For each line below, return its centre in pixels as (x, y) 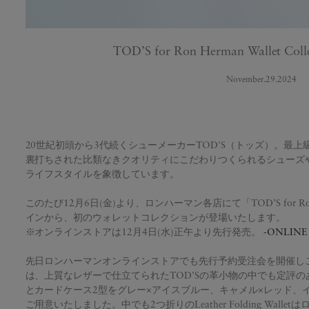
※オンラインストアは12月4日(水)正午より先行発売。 (143, 232)
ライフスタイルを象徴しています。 (102, 175)
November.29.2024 (261, 80)
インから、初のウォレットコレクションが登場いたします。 (156, 218)
